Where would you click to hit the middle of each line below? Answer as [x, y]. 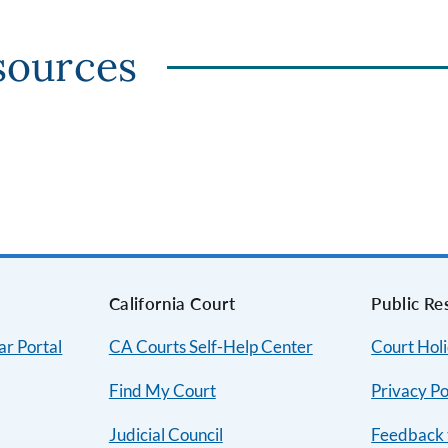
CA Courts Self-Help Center [210, 346]
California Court [172, 303]
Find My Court [162, 390]
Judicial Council [165, 434]
